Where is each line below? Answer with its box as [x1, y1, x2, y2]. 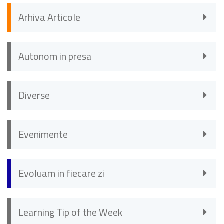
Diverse [18, 87, 50, 103]
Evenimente [18, 126, 68, 142]
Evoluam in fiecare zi [18, 165, 104, 181]
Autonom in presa [18, 48, 92, 64]
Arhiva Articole [18, 9, 80, 25]
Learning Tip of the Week [18, 204, 122, 220]
